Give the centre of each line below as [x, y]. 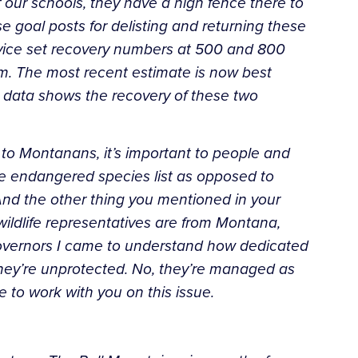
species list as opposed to [186, 176]
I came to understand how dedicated [183, 245]
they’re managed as [227, 268]
